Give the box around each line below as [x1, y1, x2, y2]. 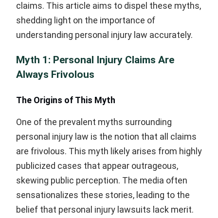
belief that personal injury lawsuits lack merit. [16, 204, 194, 215]
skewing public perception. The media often [16, 175, 187, 186]
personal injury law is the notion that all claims [16, 131, 197, 142]
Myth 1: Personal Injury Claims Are [16, 54, 174, 66]
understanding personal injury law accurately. [16, 30, 193, 40]
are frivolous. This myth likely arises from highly [16, 146, 202, 157]
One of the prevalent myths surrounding [16, 117, 172, 127]
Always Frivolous [16, 69, 94, 81]
